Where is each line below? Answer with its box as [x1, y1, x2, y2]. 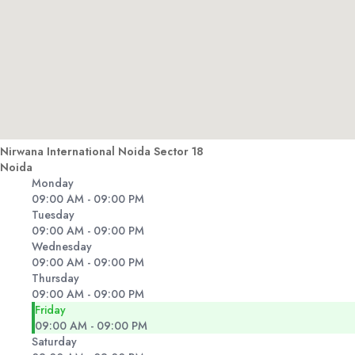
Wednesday [32, 239, 92, 255]
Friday [35, 302, 66, 319]
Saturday [32, 334, 77, 350]
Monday [32, 175, 74, 192]
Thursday [32, 270, 79, 287]
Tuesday [32, 207, 74, 223]
